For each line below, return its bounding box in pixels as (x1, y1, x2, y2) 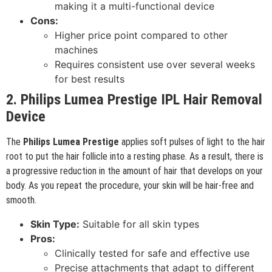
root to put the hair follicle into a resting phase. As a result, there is (6, 151, 263, 163)
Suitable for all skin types (80, 217, 199, 230)
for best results (55, 73, 124, 86)
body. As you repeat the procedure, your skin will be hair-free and (6, 180, 254, 192)
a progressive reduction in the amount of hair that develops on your (6, 165, 263, 177)
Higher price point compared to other (55, 29, 228, 42)
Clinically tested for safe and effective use (55, 246, 250, 259)
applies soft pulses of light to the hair (119, 136, 265, 148)
